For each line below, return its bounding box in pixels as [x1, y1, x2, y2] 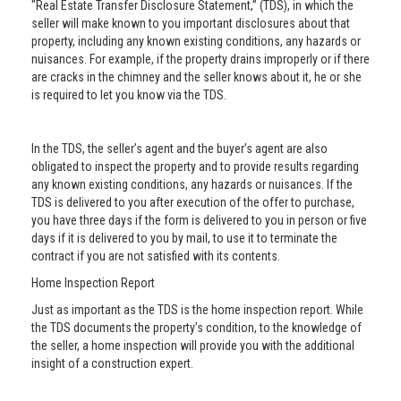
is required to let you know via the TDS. [31, 88, 226, 102]
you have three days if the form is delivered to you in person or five [31, 213, 367, 227]
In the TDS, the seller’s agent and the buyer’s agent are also [31, 141, 328, 156]
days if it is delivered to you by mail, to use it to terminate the [31, 231, 337, 245]
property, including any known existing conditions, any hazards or [31, 34, 361, 48]
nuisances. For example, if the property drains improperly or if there [31, 52, 370, 66]
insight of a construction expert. [31, 356, 193, 371]
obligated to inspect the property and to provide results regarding [31, 159, 359, 174]
